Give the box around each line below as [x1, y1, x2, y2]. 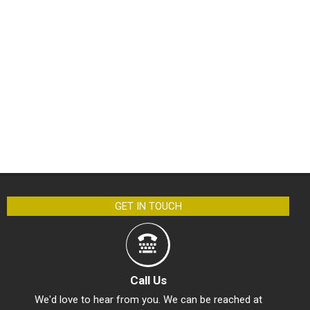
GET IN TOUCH [114, 200, 182, 213]
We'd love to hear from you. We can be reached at [34, 293, 262, 307]
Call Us [129, 273, 167, 288]
